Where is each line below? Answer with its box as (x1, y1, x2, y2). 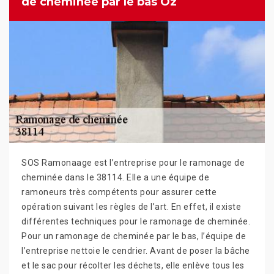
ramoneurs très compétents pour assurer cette (21, 187, 217, 198)
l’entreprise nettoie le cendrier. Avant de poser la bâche (21, 246, 250, 256)
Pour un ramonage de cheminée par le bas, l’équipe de (21, 231, 246, 242)
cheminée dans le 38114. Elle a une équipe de (21, 172, 209, 183)
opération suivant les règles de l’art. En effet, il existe (21, 202, 241, 212)
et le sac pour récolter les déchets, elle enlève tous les (21, 261, 245, 271)
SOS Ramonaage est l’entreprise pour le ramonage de (21, 158, 245, 168)
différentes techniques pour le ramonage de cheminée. (21, 217, 250, 227)
